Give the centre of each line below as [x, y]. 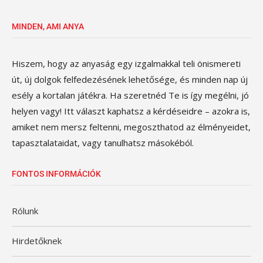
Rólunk [25, 211]
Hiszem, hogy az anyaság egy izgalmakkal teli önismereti [126, 63]
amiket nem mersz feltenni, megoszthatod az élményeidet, [131, 127]
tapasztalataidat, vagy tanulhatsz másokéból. [103, 143]
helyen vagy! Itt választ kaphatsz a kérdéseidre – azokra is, [131, 111]
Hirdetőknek [37, 241]
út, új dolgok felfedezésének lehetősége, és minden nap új [130, 79]
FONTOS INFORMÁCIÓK [56, 174]
